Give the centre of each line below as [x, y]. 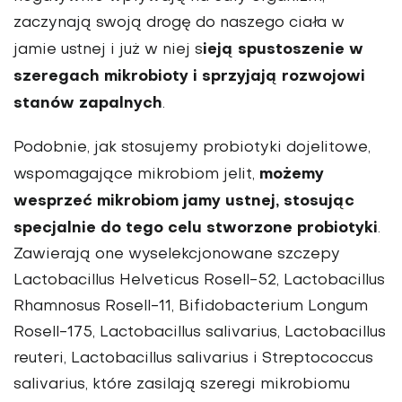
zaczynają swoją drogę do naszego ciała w [179, 23]
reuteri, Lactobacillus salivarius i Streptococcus [193, 358]
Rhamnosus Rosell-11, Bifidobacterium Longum [191, 306]
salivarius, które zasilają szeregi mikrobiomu [182, 385]
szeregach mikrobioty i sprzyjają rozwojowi [189, 76]
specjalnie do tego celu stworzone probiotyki [196, 228]
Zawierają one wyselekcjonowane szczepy [177, 254]
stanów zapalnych [88, 103]
